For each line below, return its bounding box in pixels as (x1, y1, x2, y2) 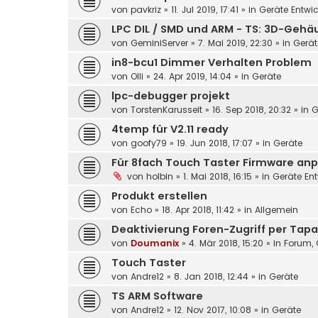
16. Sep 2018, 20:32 (212, 104, 291, 116)
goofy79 (131, 137, 167, 150)
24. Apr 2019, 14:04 (153, 70, 231, 83)
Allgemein (255, 204, 298, 216)
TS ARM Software (111, 289, 203, 304)
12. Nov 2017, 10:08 (174, 304, 251, 317)
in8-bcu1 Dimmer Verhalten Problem (111, 55, 312, 70)
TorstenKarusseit (131, 104, 202, 116)
